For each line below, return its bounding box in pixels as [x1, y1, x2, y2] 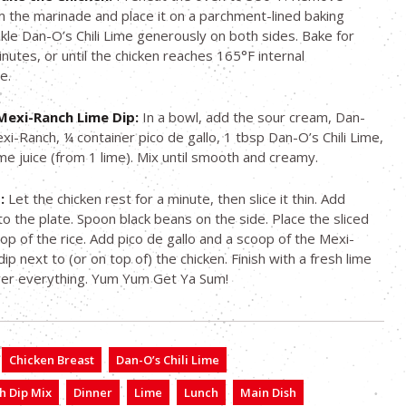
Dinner [73, 384, 112, 401]
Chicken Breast [9, 352, 94, 369]
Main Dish [240, 384, 296, 401]
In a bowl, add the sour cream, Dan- [139, 108, 365, 127]
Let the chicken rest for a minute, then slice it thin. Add [5, 189, 345, 208]
